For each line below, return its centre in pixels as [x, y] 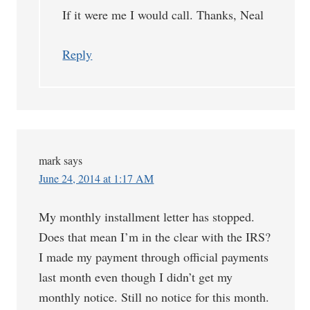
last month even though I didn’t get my [136, 277]
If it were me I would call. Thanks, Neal [163, 15]
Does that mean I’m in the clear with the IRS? [155, 237]
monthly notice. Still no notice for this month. [154, 297]
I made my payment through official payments [154, 257]
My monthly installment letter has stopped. [147, 217]
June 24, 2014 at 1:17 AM [97, 178]
